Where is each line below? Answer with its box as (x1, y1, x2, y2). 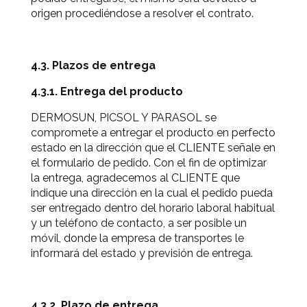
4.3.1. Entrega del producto (31, 85, 183, 98)
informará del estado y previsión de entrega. (31, 247, 253, 260)
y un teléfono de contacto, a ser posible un (31, 217, 247, 230)
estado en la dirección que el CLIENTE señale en (31, 141, 275, 154)
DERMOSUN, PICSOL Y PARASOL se (31, 111, 217, 124)
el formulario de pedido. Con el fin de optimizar (31, 156, 267, 169)
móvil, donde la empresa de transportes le (31, 232, 244, 245)
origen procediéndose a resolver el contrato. (31, 7, 254, 20)
